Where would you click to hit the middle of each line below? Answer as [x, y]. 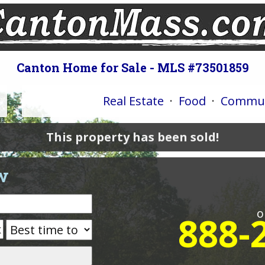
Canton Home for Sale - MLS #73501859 [132, 67]
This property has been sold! [132, 137]
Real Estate [133, 101]
